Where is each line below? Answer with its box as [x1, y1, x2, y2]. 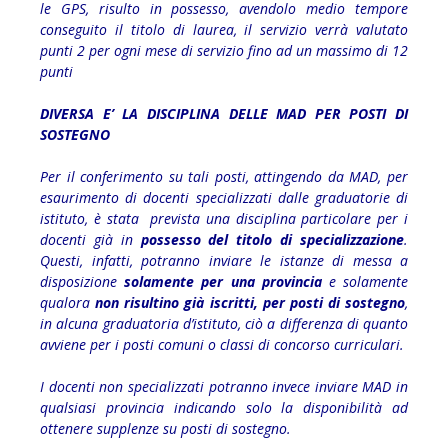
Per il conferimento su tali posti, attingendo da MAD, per [40, 166, 408, 186]
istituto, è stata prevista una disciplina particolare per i [40, 208, 408, 228]
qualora [40, 292, 96, 312]
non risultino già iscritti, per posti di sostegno [95, 292, 405, 312]
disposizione [40, 271, 125, 291]
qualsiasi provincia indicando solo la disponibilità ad [40, 397, 408, 417]
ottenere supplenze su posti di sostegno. [40, 418, 291, 438]
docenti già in [40, 229, 133, 249]
